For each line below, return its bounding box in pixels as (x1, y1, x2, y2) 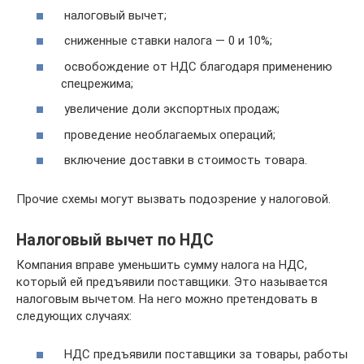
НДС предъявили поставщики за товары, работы (61, 346, 348, 362)
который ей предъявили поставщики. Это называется (16, 275, 327, 289)
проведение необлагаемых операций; (61, 127, 275, 142)
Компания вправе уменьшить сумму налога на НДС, (16, 258, 307, 272)
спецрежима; (61, 76, 133, 91)
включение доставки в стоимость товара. (61, 153, 307, 167)
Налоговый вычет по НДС (16, 231, 214, 250)
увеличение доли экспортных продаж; (61, 102, 279, 116)
